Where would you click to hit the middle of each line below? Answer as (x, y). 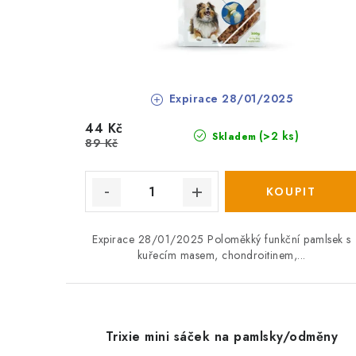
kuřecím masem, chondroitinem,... (221, 255)
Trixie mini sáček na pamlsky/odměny (222, 337)
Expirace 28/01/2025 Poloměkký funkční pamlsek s (222, 240)
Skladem (232, 137)
